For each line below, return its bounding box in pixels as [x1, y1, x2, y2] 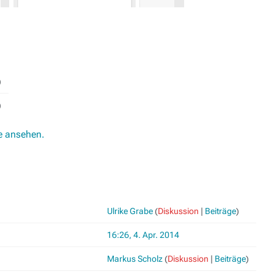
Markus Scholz [107, 254, 163, 264]
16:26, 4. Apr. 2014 [107, 230, 179, 240]
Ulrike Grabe [107, 206, 153, 216]
